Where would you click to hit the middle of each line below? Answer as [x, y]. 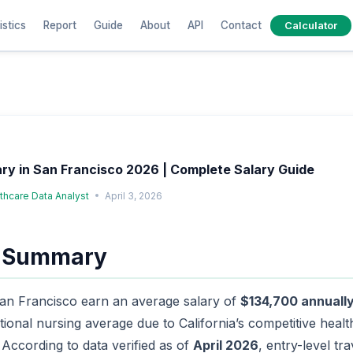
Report [59, 25]
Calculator [310, 25]
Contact [241, 25]
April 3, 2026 [134, 195]
